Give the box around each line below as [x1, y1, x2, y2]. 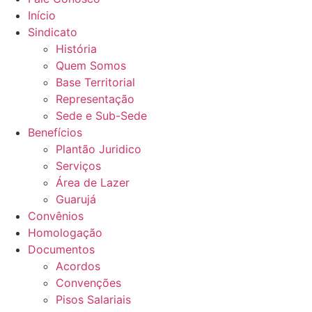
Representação [56, 92, 134, 106]
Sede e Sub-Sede [56, 109, 147, 123]
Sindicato [28, 25, 77, 39]
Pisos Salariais [56, 292, 131, 306]
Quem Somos [56, 58, 126, 72]
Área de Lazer [56, 175, 130, 189]
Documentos [28, 242, 95, 256]
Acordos [56, 259, 100, 273]
